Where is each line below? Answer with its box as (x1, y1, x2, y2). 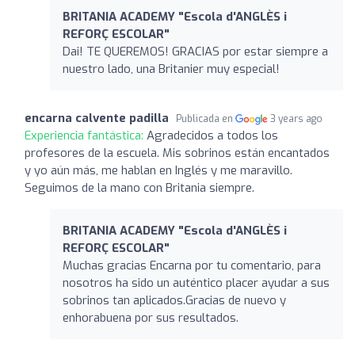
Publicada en (176, 112, 235, 125)
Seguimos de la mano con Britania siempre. (25, 179, 254, 196)
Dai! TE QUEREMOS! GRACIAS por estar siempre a (63, 43, 328, 59)
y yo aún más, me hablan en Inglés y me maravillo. (25, 162, 292, 178)
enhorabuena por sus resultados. (63, 309, 239, 326)
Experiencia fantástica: (25, 127, 147, 143)
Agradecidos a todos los (147, 127, 278, 143)
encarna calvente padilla (25, 109, 169, 126)
